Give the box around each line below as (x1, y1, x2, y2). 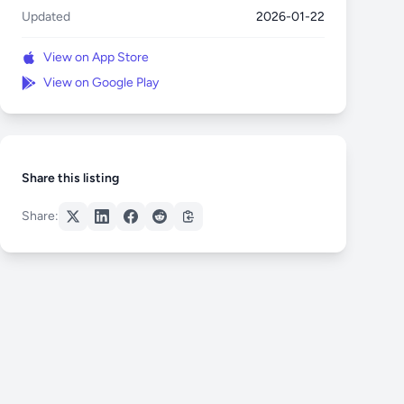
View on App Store (43, 50, 149, 65)
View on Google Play (43, 75, 159, 90)
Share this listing (22, 170, 119, 186)
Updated (22, 9, 70, 24)
